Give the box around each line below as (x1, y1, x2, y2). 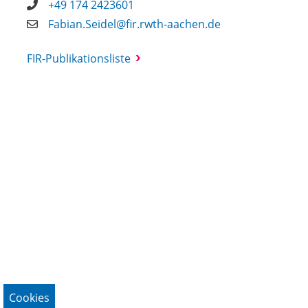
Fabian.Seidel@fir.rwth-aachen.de (48, 16, 221, 32)
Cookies (9, 290, 49, 305)
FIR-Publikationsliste (27, 51, 131, 66)
